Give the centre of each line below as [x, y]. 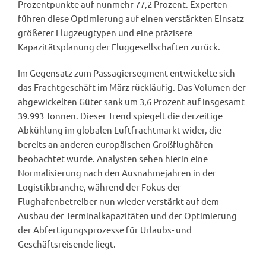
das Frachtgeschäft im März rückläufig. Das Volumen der [132, 87]
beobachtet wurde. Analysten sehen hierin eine [113, 158]
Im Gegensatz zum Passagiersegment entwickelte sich [126, 72]
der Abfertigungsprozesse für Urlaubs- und [105, 229]
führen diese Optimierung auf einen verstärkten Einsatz [131, 18]
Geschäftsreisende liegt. [67, 243]
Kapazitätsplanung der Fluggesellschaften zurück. [119, 46]
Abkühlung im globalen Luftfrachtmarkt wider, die [120, 129]
